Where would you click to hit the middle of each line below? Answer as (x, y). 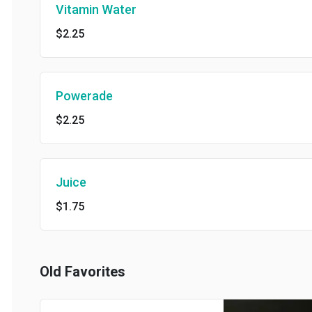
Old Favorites (71, 272)
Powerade (72, 96)
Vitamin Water (84, 9)
